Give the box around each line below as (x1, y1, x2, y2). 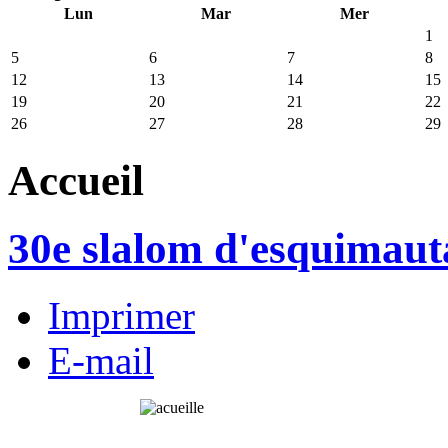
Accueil (8, 156, 144, 204)
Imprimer (48, 294, 195, 338)
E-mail (48, 339, 154, 383)
